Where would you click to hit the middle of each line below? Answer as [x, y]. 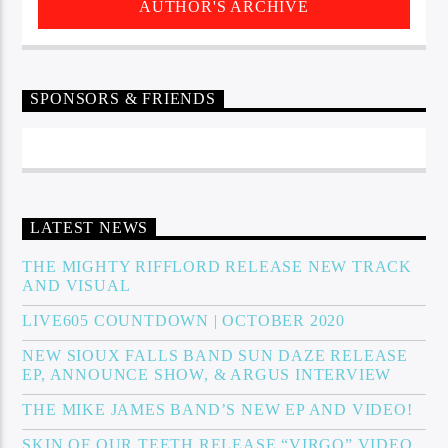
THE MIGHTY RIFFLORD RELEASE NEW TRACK [217, 266]
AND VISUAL [76, 285]
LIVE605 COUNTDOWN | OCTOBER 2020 [184, 320]
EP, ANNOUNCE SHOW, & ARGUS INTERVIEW [207, 374]
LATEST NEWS [89, 228]
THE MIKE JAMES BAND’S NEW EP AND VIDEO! [217, 409]
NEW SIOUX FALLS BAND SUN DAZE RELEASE [215, 355]
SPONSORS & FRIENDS [123, 99]
